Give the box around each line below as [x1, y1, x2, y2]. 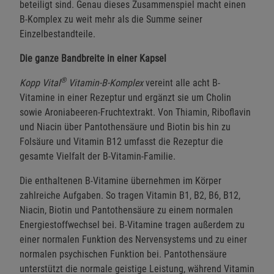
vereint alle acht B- [143, 76, 220, 89]
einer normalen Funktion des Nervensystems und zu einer [20, 233, 247, 245]
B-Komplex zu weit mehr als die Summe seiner [20, 13, 202, 25]
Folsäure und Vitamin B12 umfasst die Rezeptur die [20, 135, 223, 147]
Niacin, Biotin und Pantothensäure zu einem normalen [20, 204, 233, 216]
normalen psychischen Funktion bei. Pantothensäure [20, 248, 227, 260]
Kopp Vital [20, 76, 61, 89]
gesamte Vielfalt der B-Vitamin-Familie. [20, 150, 176, 162]
